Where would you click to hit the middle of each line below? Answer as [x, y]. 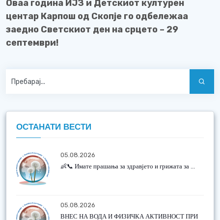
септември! [32, 43]
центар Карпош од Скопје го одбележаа [97, 16]
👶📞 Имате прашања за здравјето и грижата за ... [128, 166]
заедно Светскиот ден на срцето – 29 [92, 29]
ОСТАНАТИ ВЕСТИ [54, 127]
